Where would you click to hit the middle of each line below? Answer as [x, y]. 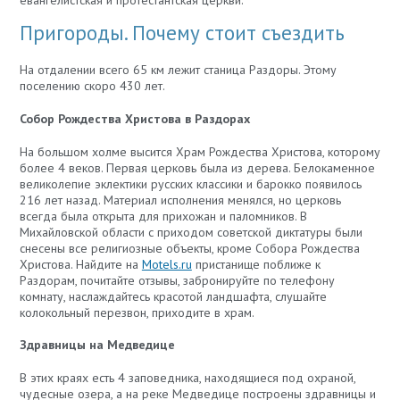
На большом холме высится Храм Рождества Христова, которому [200, 151]
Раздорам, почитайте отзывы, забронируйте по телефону [177, 280]
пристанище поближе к [256, 264]
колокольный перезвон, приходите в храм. [137, 312]
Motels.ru [167, 264]
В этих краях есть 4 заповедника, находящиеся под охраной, [187, 377]
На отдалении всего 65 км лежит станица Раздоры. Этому [178, 70]
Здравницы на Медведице [97, 345]
